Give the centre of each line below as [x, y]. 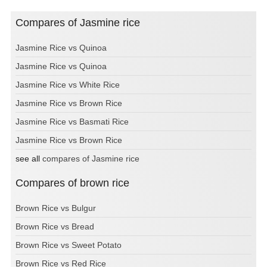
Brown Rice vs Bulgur [56, 208]
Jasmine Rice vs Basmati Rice [72, 121]
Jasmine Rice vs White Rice [68, 84]
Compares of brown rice [76, 183]
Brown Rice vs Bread [55, 226]
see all [29, 158]
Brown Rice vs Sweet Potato [69, 245]
